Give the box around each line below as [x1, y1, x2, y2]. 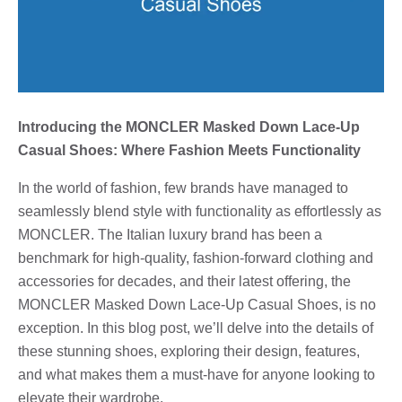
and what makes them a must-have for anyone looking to [18, 366, 375, 382]
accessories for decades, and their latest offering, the [18, 273, 351, 289]
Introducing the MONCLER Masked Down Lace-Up [18, 118, 360, 135]
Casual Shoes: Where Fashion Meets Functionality [18, 142, 361, 158]
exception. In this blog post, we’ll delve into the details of [18, 319, 373, 336]
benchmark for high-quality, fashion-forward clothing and [18, 249, 373, 266]
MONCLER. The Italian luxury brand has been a [18, 226, 322, 242]
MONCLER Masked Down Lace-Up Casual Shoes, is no [18, 296, 376, 312]
